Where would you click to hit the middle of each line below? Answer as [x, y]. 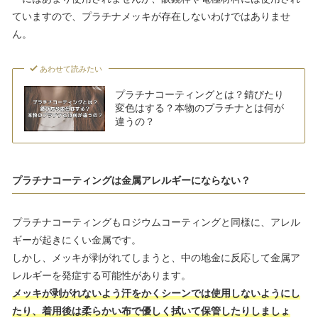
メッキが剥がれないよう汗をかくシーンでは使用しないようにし [156, 293]
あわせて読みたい [71, 68]
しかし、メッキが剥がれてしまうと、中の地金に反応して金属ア [156, 257]
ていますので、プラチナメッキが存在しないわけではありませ [151, 16]
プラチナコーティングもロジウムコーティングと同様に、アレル [156, 222]
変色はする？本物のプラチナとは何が [199, 108]
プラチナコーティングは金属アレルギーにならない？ [131, 180]
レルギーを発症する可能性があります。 [102, 275]
